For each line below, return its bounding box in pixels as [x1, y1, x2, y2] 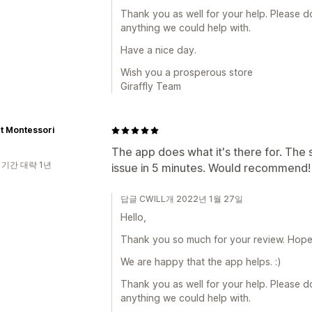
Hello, [120, 211, 146, 223]
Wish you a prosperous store [120, 66, 253, 78]
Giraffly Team [120, 80, 181, 92]
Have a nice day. [120, 44, 196, 56]
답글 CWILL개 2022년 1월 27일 [120, 194, 243, 204]
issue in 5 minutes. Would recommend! [111, 161, 311, 175]
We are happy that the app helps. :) [120, 256, 281, 267]
